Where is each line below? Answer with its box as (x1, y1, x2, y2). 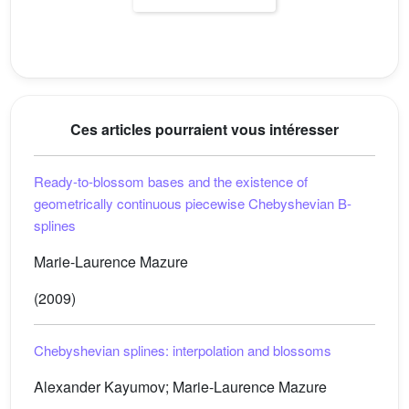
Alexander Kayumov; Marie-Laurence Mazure (34, 376, 327, 397)
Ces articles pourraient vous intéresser (70, 119, 339, 140)
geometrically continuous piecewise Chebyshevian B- (34, 194, 351, 213)
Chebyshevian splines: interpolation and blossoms (34, 341, 331, 360)
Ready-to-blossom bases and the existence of (34, 172, 308, 191)
